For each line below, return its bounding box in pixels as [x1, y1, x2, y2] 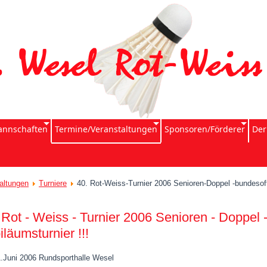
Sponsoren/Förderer [164, 123, 245, 135]
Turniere [39, 179, 67, 188]
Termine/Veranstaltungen [55, 123, 157, 135]
